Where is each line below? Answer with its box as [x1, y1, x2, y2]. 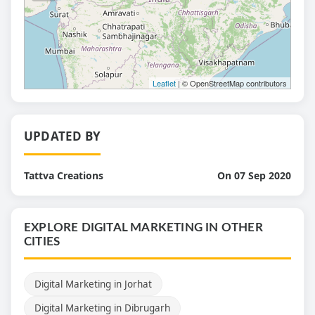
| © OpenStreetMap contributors [176, 77, 287, 89]
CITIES [24, 235, 60, 247]
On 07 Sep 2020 [217, 168, 291, 182]
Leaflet [153, 77, 176, 89]
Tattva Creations [24, 168, 103, 182]
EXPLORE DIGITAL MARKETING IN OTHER [24, 221, 263, 233]
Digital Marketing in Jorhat [34, 277, 152, 290]
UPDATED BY [24, 127, 101, 144]
